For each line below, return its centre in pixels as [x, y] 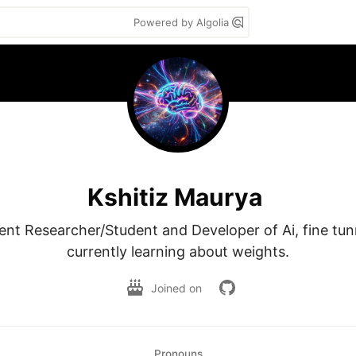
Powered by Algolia [183, 22]
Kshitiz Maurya [175, 197]
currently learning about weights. [178, 252]
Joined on [178, 288]
